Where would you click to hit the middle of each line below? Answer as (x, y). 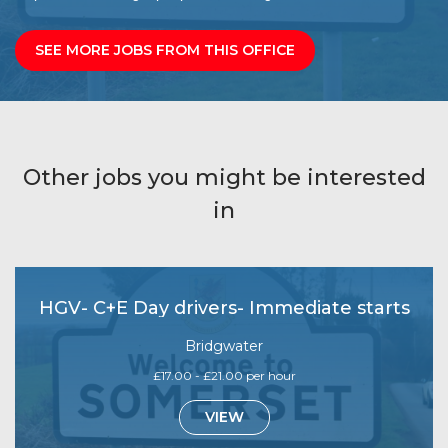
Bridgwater (224, 345)
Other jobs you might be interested (224, 177)
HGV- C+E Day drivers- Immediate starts (224, 307)
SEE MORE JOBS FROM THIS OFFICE (165, 49)
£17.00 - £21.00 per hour (224, 375)
